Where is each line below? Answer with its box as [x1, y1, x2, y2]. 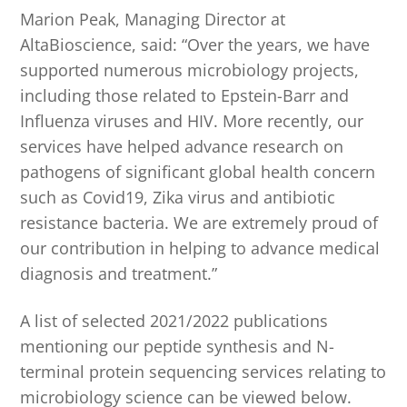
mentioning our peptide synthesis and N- [20, 334, 335, 357]
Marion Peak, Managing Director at [20, 8, 286, 31]
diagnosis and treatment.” [20, 263, 218, 285]
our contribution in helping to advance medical [20, 237, 381, 260]
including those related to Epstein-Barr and [20, 84, 350, 107]
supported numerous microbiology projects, [20, 59, 360, 82]
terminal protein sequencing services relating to [20, 360, 387, 382]
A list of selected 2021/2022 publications [20, 309, 329, 332]
